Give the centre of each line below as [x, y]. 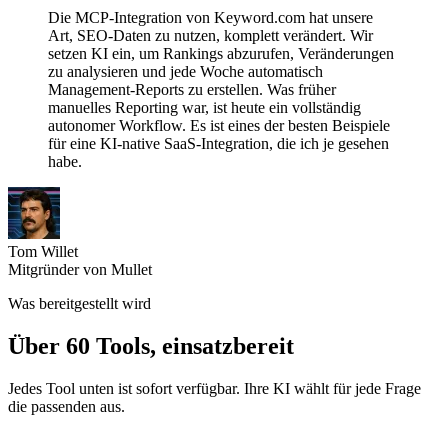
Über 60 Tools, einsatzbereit [151, 345]
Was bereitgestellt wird [79, 303]
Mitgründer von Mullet [80, 269]
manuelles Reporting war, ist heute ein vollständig [204, 107]
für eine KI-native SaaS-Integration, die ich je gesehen [218, 143]
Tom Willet [43, 251]
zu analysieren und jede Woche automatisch [185, 71]
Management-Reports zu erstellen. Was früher [192, 89]
